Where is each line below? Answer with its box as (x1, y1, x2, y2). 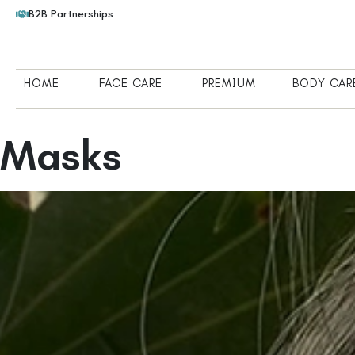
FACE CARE (99, 75, 163, 90)
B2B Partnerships (29, 7, 113, 21)
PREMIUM (202, 75, 257, 90)
